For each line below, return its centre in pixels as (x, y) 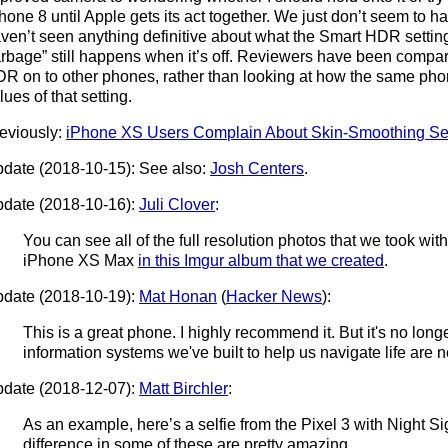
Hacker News (274, 296)
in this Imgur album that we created (261, 260)
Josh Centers (257, 168)
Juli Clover (177, 204)
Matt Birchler (184, 388)
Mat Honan (178, 296)
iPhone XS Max (81, 260)
